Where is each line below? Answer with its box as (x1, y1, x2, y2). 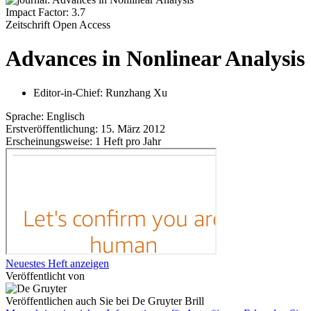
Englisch (47, 110, 85, 122)
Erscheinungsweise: (6, 135, 92, 147)
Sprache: (6, 110, 44, 122)
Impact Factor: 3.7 (6, 6, 85, 18)
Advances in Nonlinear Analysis (6, 46, 305, 72)
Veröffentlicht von (6, 269, 85, 282)
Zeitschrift (6, 19, 50, 31)
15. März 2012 (101, 122, 165, 135)
